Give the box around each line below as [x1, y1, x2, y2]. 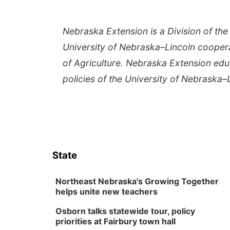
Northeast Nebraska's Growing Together [55, 176, 219, 186]
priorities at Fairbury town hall [55, 216, 176, 226]
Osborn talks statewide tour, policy [55, 206, 195, 216]
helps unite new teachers [55, 186, 158, 197]
